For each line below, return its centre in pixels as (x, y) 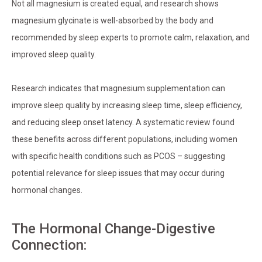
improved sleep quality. (54, 55)
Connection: (49, 245)
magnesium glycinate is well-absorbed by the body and (113, 21)
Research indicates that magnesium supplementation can (118, 89)
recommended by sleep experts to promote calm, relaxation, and (131, 38)
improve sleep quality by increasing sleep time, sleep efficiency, (127, 106)
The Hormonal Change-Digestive (113, 229)
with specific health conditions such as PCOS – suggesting (118, 156)
